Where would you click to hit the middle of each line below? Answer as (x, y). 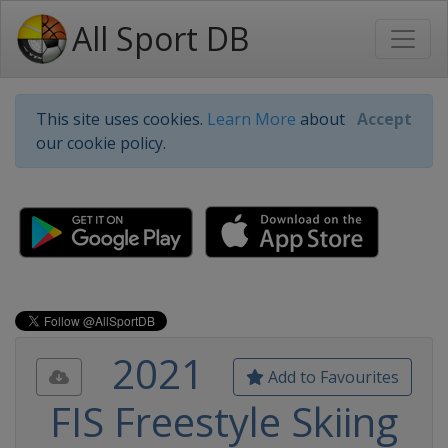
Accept (384, 119)
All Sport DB (160, 38)
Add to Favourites (331, 377)
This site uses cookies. (121, 119)
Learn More (251, 119)
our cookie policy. (101, 143)
